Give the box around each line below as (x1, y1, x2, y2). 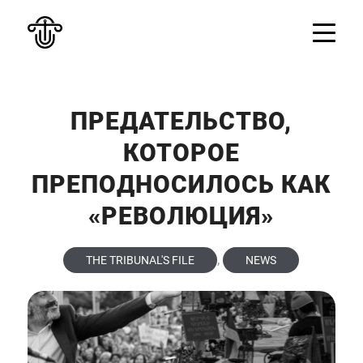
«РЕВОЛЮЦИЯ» (88, 202, 275, 230)
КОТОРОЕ (122, 139, 240, 167)
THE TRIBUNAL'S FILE (86, 254, 195, 267)
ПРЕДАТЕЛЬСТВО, (70, 107, 293, 135)
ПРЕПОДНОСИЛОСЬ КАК (32, 170, 331, 199)
